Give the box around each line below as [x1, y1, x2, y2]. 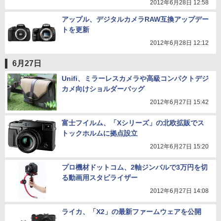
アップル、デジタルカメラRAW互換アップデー [62, 15, 209, 23]
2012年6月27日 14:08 [150, 187, 209, 194]
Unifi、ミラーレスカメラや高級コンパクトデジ [62, 74, 209, 82]
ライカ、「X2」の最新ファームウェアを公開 [62, 208, 201, 216]
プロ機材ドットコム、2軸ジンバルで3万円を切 [62, 163, 208, 171]
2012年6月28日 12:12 [150, 39, 209, 46]
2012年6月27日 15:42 [150, 99, 209, 106]
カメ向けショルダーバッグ [62, 85, 145, 93]
